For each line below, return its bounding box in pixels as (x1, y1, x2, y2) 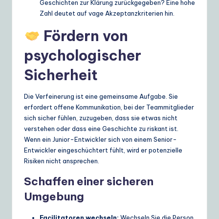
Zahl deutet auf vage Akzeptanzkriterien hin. (40, 9, 175, 17)
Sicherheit (24, 66, 98, 84)
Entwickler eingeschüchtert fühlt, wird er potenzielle (24, 146, 182, 154)
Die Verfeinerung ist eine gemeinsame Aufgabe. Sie (24, 92, 178, 100)
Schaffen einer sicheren (24, 174, 153, 188)
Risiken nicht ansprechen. (24, 156, 99, 165)
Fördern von (40, 26, 128, 45)
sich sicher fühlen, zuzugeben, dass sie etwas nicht (24, 113, 177, 122)
